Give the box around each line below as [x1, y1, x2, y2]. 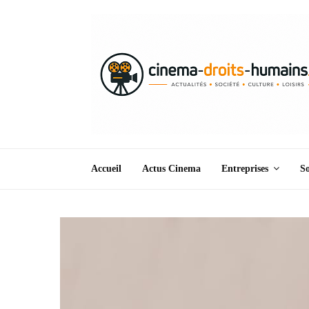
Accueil [91, 163, 121, 174]
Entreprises [221, 163, 268, 174]
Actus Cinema [142, 163, 201, 174]
